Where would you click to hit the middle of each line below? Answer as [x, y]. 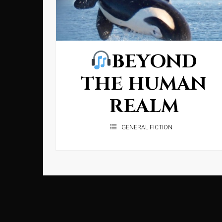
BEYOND [155, 62]
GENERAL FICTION [147, 128]
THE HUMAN [144, 84]
